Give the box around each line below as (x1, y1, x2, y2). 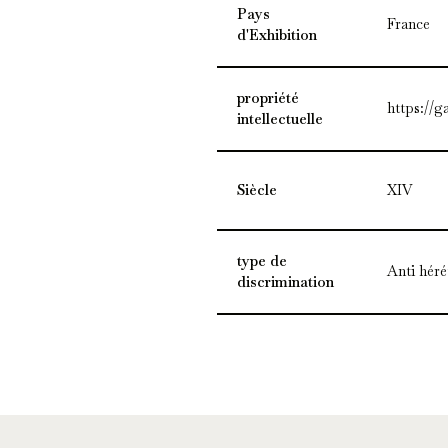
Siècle (236, 181, 277, 200)
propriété (236, 89, 299, 108)
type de (236, 252, 287, 271)
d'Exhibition (236, 26, 317, 45)
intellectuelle (236, 110, 323, 129)
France (386, 15, 430, 34)
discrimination (236, 273, 334, 292)
